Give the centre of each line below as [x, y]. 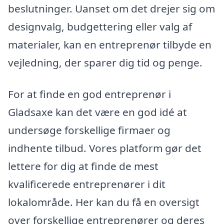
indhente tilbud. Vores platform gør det [105, 148]
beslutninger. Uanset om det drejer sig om [111, 8]
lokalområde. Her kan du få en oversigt [104, 202]
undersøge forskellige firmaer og [89, 130]
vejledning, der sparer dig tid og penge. [105, 62]
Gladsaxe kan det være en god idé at [97, 112]
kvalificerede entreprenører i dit [87, 184]
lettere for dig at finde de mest [83, 166]
